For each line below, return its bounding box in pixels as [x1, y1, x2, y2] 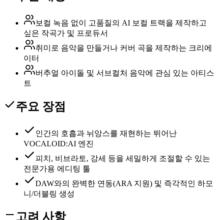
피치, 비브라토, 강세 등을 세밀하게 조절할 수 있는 [35, 154, 210, 163]
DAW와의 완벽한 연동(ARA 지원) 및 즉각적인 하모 [35, 179, 213, 188]
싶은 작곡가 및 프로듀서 [24, 28, 108, 37]
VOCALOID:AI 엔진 [24, 139, 94, 148]
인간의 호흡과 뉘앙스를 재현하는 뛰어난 [35, 129, 177, 137]
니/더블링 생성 [24, 189, 75, 198]
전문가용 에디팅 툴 [24, 164, 90, 173]
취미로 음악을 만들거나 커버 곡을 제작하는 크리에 [35, 43, 212, 52]
